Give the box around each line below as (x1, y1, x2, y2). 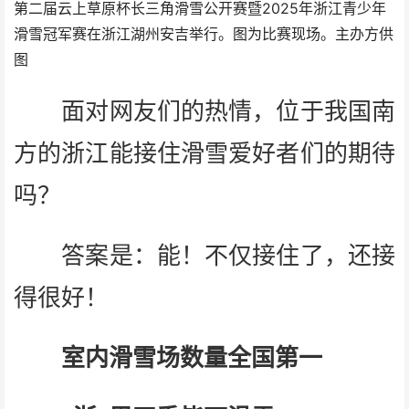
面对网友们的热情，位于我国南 (14, 98, 395, 125)
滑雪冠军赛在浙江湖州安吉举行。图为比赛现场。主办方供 (14, 25, 393, 43)
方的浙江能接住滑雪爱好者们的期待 (14, 140, 395, 167)
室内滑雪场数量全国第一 (61, 344, 322, 372)
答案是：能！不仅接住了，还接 (14, 242, 395, 269)
